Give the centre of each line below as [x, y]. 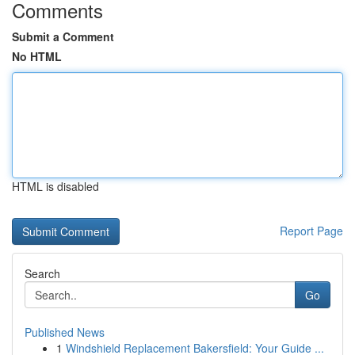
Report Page [311, 231]
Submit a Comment [63, 36]
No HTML [37, 56]
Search [42, 273]
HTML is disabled [55, 186]
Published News [65, 332]
